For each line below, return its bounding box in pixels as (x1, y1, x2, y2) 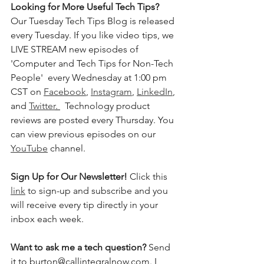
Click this (130, 170, 170, 182)
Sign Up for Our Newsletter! (11, 170, 130, 182)
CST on (11, 85, 44, 97)
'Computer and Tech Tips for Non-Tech (11, 57, 176, 69)
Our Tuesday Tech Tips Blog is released (11, 15, 177, 27)
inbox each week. (11, 213, 88, 225)
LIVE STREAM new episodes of (11, 43, 141, 55)
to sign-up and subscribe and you (25, 184, 170, 196)
